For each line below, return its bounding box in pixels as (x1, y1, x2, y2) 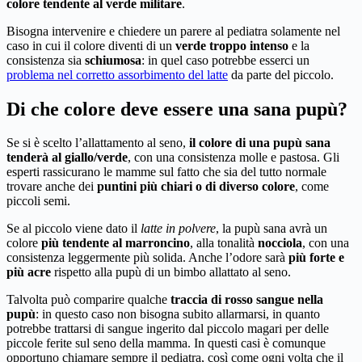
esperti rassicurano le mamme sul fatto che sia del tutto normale (6, 165, 326, 179)
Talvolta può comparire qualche (6, 293, 170, 307)
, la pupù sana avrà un (216, 221, 327, 236)
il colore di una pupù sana (189, 136, 330, 150)
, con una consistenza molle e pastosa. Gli (128, 150, 339, 165)
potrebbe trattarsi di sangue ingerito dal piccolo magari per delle (6, 322, 329, 336)
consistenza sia (6, 53, 85, 67)
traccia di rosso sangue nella (170, 293, 323, 307)
